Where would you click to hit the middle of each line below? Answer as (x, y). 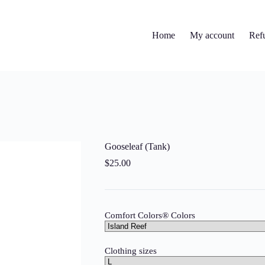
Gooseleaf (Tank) (137, 147)
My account (212, 35)
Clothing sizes (130, 251)
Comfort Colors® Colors (150, 216)
